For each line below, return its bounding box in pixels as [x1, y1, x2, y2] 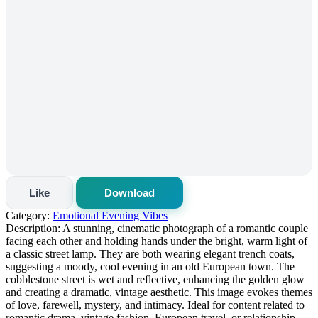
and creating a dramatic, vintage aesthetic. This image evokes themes [6, 285, 312, 298]
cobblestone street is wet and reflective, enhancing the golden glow [6, 273, 305, 285]
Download [104, 186, 155, 199]
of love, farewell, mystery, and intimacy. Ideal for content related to [6, 298, 305, 311]
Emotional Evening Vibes [53, 209, 168, 221]
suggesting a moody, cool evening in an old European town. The [6, 260, 295, 273]
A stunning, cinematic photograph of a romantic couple [60, 221, 308, 234]
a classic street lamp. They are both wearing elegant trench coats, [6, 247, 295, 260]
